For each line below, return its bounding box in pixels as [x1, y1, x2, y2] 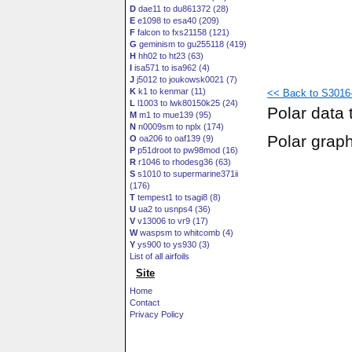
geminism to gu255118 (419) [137, 39, 247, 49]
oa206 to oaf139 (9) [137, 134, 214, 143]
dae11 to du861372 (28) [136, 4, 229, 13]
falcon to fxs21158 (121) [135, 27, 229, 37]
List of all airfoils [130, 251, 189, 261]
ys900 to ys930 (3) [135, 240, 210, 249]
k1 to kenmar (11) [136, 86, 206, 96]
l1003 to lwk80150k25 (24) [135, 98, 238, 108]
